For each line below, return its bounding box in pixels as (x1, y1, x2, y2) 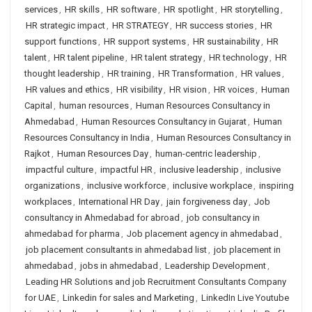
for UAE (24, 292, 56, 303)
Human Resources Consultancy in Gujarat (81, 116, 247, 127)
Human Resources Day (57, 148, 148, 159)
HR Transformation (158, 68, 234, 79)
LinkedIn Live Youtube (201, 292, 289, 303)
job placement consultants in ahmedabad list (26, 244, 207, 255)
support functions (24, 36, 97, 47)
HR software (107, 4, 157, 15)
